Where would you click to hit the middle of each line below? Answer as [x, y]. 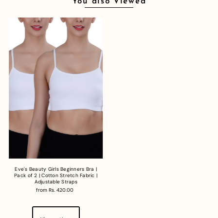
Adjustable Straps [56, 182]
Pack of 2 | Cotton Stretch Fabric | [56, 176]
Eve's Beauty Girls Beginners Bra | [56, 169]
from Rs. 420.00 [54, 190]
